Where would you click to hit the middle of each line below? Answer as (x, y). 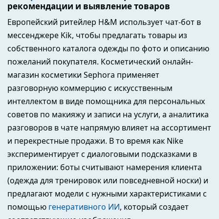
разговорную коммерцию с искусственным (90, 88)
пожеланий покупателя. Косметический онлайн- (100, 61)
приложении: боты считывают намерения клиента (105, 167)
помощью (28, 207)
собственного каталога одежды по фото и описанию (108, 48)
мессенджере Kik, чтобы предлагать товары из (97, 35)
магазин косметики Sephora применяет (83, 75)
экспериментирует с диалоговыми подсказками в (102, 154)
